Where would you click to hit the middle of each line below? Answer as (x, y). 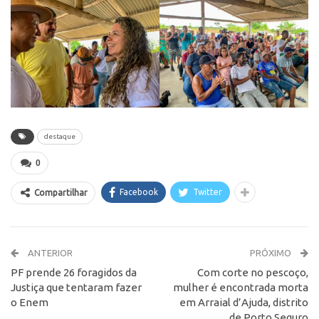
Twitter (208, 192)
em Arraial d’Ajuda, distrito (244, 303)
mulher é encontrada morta (241, 288)
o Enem (30, 303)
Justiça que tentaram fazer (76, 288)
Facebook (139, 192)
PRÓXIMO (272, 253)
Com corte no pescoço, (253, 273)
